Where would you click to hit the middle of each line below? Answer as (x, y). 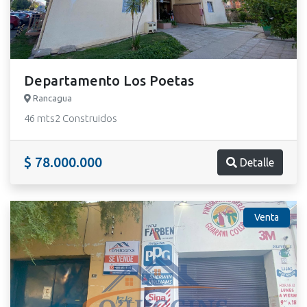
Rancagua (51, 98)
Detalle (256, 162)
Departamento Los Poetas (109, 81)
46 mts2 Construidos (71, 118)
